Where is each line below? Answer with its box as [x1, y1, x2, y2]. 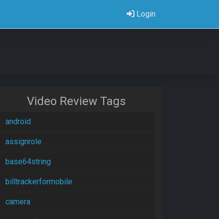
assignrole [5, 137, 42, 146]
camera [5, 197, 30, 206]
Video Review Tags [27, 94, 126, 108]
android [5, 117, 31, 126]
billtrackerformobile [5, 177, 72, 186]
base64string [5, 157, 51, 166]
